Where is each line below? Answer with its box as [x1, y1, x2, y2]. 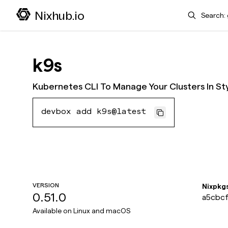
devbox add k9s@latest [41, 108, 146, 117]
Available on [33, 207, 73, 215]
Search [178, 7, 204, 16]
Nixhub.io [35, 8, 84, 23]
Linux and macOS [73, 207, 130, 215]
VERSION [33, 182, 59, 188]
